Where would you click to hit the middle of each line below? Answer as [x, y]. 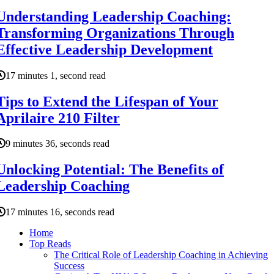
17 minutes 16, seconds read [60, 212]
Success [69, 266]
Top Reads [50, 244]
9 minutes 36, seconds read [57, 144]
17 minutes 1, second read [56, 75]
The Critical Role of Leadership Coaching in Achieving [161, 255]
